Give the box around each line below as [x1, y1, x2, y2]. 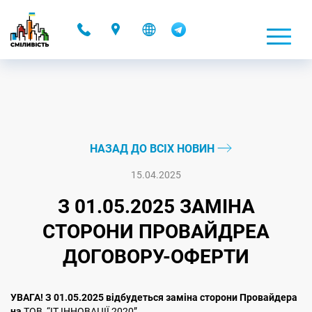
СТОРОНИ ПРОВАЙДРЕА [42, 220, 270, 243]
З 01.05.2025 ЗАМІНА [57, 195, 255, 218]
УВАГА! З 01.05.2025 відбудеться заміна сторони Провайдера [10, 292, 297, 303]
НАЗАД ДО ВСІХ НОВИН [89, 142, 217, 155]
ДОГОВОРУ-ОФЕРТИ [63, 245, 249, 268]
